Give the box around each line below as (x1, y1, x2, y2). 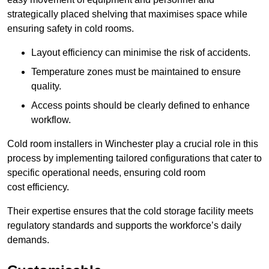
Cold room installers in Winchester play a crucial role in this (7, 139, 258, 150)
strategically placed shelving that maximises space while (7, 9, 247, 20)
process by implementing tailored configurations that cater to (7, 153, 262, 164)
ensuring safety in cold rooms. (7, 23, 134, 34)
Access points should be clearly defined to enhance (31, 100, 250, 111)
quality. (31, 81, 61, 92)
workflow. (31, 115, 71, 125)
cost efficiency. (7, 182, 69, 193)
